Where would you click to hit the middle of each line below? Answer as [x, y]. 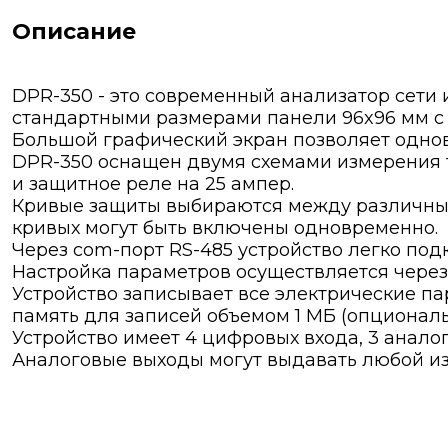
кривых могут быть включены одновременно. [225, 228]
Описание [74, 32]
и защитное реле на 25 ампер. [153, 184]
